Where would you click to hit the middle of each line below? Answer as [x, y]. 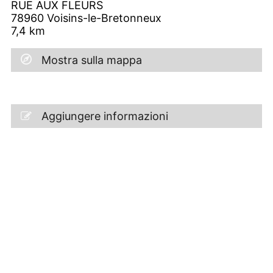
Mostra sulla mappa [92, 60]
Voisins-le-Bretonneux [104, 18]
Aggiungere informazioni [105, 116]
